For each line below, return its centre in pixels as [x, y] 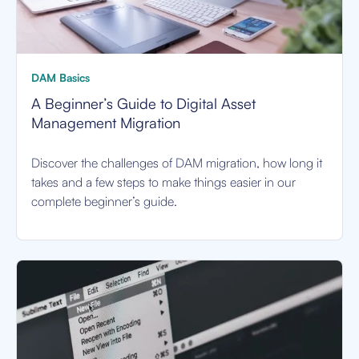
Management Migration [106, 123]
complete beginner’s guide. [104, 202]
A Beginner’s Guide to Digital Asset [143, 103]
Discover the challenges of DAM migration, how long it [177, 163]
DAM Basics [61, 78]
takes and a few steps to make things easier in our [163, 182]
